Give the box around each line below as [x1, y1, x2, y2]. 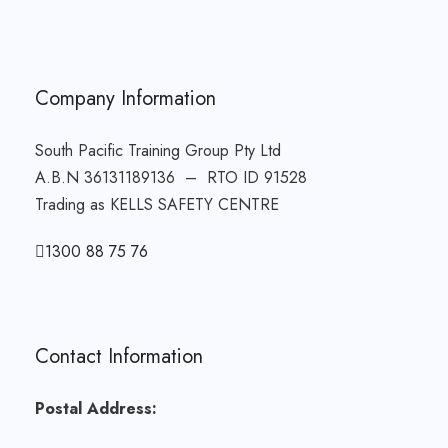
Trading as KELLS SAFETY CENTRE [35, 193, 279, 217]
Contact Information [35, 342, 203, 372]
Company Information [35, 84, 216, 114]
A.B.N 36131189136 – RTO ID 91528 [35, 166, 307, 190]
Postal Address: [35, 397, 157, 421]
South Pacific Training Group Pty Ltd [35, 139, 281, 163]
